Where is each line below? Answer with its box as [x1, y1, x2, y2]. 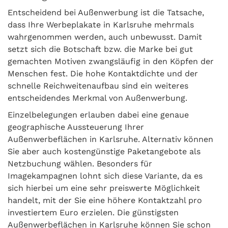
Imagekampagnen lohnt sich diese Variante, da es [8, 171, 203, 181]
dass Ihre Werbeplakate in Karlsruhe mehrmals [8, 20, 194, 30]
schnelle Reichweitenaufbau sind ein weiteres [8, 81, 188, 91]
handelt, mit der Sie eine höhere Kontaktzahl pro [8, 195, 202, 206]
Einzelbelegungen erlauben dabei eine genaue [8, 110, 189, 120]
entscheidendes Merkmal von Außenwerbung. [8, 93, 187, 103]
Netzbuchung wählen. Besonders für [8, 159, 152, 169]
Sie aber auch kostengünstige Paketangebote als [8, 147, 201, 157]
